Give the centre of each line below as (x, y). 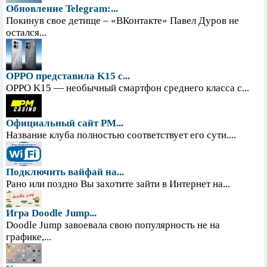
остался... (26, 33)
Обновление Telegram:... (62, 9)
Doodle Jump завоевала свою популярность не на (113, 225)
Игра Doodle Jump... (51, 213)
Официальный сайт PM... (65, 123)
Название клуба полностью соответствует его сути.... (121, 135)
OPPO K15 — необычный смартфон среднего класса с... (128, 88)
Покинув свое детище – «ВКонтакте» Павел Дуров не (122, 21)
